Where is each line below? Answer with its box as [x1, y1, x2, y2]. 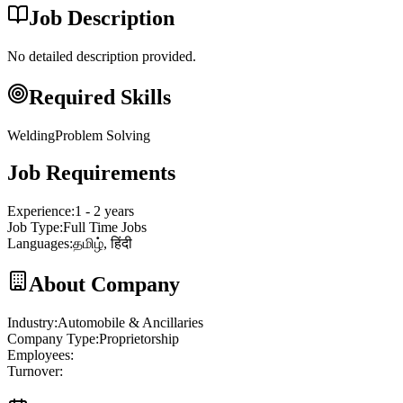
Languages [7, 236, 69, 252]
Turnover [7, 363, 59, 380]
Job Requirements [7, 161, 175, 185]
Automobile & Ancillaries [58, 315, 203, 331]
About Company [29, 273, 180, 297]
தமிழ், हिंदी [73, 236, 132, 252]
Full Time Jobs [63, 219, 147, 236]
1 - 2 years [75, 203, 134, 219]
